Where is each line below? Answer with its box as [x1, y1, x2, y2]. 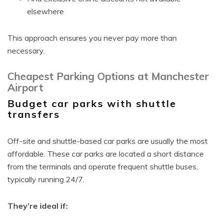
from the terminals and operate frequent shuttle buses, [7, 162, 198, 171]
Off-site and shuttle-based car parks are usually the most [7, 136, 208, 146]
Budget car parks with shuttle [7, 97, 176, 110]
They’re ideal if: [7, 201, 68, 211]
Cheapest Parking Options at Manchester [7, 70, 209, 82]
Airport [7, 81, 43, 94]
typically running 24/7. [7, 174, 84, 184]
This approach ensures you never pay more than [7, 33, 177, 43]
